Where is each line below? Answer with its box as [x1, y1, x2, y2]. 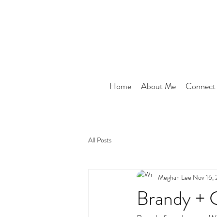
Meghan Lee [158, 172, 191, 182]
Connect [186, 80, 216, 93]
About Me [141, 80, 176, 93]
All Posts [88, 135, 111, 145]
